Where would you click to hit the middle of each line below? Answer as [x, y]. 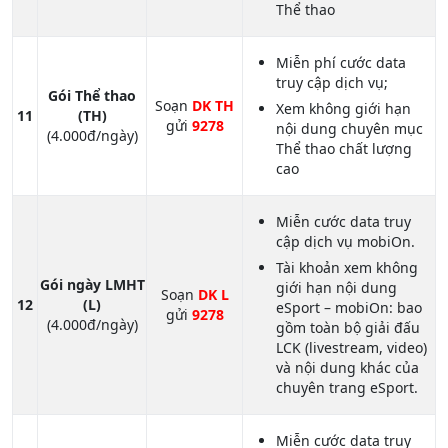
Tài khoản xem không [347, 268]
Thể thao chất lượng [344, 149]
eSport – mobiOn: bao [349, 308]
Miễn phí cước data [341, 63]
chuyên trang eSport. [347, 388]
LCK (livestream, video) [351, 348]
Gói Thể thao [92, 96]
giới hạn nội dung [336, 288]
